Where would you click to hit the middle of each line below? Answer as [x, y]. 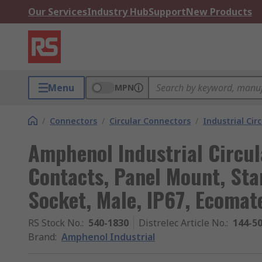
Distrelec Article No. [182, 223]
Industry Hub [118, 12]
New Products [219, 12]
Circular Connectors [150, 121]
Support [167, 12]
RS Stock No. [55, 223]
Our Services [58, 12]
